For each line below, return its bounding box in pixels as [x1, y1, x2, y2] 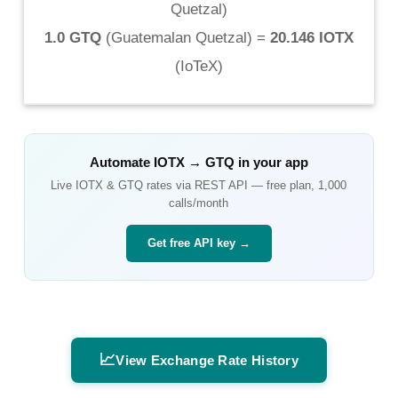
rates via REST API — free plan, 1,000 [143, 178, 347, 192]
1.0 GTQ [44, 28, 101, 46]
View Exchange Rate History [115, 352, 299, 368]
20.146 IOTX [269, 28, 354, 46]
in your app [234, 154, 308, 170]
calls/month [169, 195, 229, 210]
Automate [89, 154, 154, 170]
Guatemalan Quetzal [110, 28, 247, 46]
